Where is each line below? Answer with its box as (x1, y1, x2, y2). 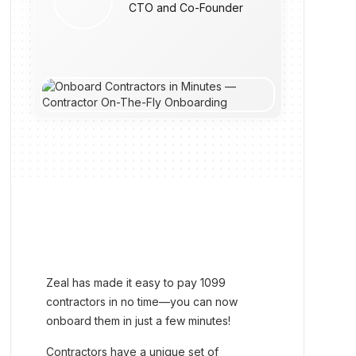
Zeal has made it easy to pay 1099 (46, 276, 226, 289)
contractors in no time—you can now (46, 295, 238, 308)
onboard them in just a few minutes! (46, 314, 231, 327)
